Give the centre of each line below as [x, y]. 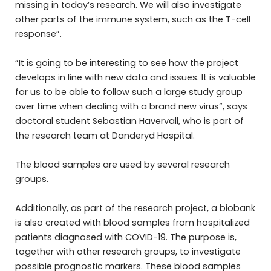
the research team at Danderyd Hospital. [105, 136]
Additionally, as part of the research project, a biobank [135, 208]
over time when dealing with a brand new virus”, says [131, 107]
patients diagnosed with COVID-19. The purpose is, [126, 237]
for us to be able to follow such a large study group [129, 92]
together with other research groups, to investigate [128, 252]
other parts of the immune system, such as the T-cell [132, 20]
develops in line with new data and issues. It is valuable [135, 78]
